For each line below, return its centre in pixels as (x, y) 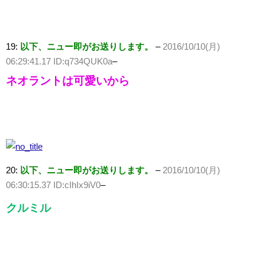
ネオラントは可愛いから (68, 81)
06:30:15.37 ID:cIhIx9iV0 (53, 185)
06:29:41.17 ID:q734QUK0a (59, 62)
